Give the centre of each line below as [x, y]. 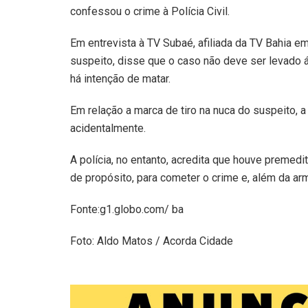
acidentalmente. [108, 128]
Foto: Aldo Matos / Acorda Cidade [152, 241]
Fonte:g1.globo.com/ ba [127, 209]
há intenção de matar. [120, 78]
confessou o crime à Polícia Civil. [150, 11]
